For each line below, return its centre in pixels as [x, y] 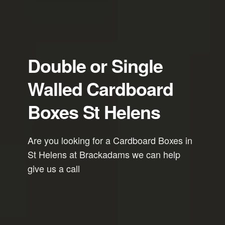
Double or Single [95, 65]
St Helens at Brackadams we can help [104, 154]
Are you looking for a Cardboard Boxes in [110, 140]
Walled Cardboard [100, 88]
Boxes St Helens [94, 111]
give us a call [54, 168]
